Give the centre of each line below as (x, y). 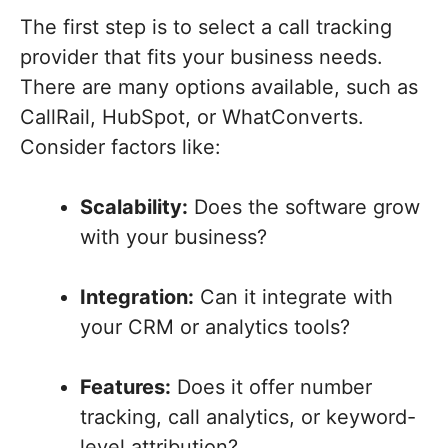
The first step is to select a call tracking (206, 27)
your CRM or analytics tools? (215, 327)
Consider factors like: (120, 147)
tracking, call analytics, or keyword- (248, 417)
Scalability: (134, 207)
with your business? (173, 237)
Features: (125, 387)
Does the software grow (304, 207)
